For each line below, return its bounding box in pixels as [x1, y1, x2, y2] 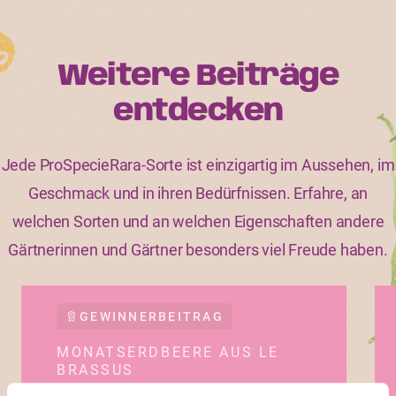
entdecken [113, 96, 283, 127]
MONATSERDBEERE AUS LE [57, 344, 279, 361]
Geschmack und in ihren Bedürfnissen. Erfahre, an [27, 184, 369, 202]
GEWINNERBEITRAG [80, 309, 224, 324]
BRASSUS [57, 362, 134, 378]
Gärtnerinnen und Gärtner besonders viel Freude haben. [8, 240, 388, 259]
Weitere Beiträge [57, 61, 339, 92]
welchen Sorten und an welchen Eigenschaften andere [11, 212, 385, 231]
